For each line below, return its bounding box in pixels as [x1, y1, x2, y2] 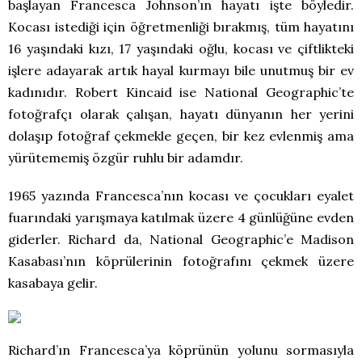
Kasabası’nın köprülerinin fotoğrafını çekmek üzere [8, 253, 354, 269]
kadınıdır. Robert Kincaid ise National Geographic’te [8, 84, 354, 100]
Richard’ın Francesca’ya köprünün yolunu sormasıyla [8, 342, 354, 358]
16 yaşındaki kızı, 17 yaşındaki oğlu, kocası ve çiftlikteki [8, 40, 354, 57]
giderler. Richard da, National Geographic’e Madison [8, 231, 354, 247]
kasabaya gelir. [8, 275, 98, 291]
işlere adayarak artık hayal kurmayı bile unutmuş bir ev [8, 62, 354, 78]
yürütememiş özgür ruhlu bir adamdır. [8, 149, 243, 166]
